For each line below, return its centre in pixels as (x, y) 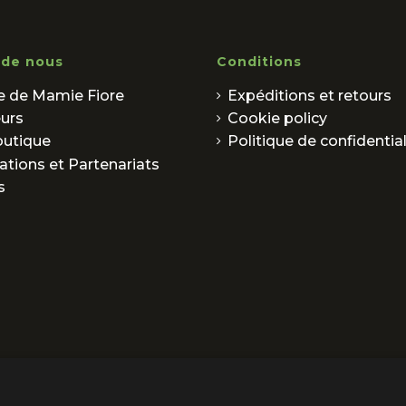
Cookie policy (277, 119)
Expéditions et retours (309, 95)
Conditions (259, 62)
